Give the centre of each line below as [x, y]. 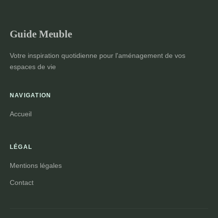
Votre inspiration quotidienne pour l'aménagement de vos [98, 55]
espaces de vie [33, 66]
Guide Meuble [41, 34]
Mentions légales [36, 165]
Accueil [21, 114]
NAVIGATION [31, 95]
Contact [22, 182]
